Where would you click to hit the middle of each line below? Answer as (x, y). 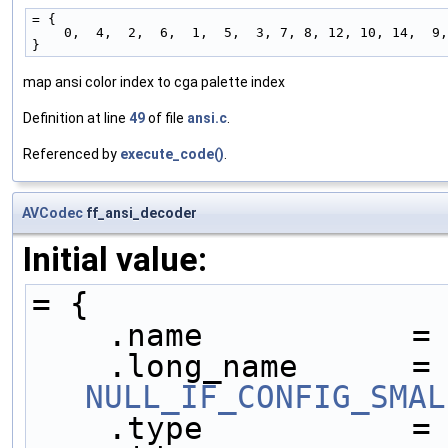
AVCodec (52, 212)
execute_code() (172, 153)
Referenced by (71, 153)
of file (166, 117)
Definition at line (76, 117)
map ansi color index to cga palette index (154, 81)
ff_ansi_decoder (140, 212)
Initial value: (115, 259)
